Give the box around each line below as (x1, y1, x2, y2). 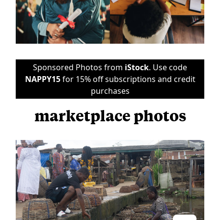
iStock (125, 61, 149, 73)
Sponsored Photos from (33, 61, 125, 73)
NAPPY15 (25, 73, 60, 84)
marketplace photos (34, 105, 186, 125)
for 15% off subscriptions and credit (60, 73, 195, 84)
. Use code (149, 61, 187, 73)
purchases (90, 85, 130, 96)
